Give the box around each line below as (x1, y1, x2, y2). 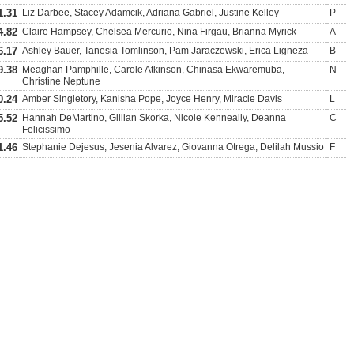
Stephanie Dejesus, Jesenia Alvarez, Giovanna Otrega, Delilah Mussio (22, 141, 324, 153)
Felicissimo (22, 124, 70, 135)
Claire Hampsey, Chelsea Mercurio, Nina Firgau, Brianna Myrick (22, 26, 296, 37)
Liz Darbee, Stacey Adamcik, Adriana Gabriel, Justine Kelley (22, 7, 279, 18)
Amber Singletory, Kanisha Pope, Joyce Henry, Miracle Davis (22, 93, 282, 104)
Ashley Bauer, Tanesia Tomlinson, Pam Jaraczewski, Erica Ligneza (22, 45, 308, 56)
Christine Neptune (22, 76, 100, 87)
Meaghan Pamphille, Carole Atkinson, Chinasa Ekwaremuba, (22, 64, 284, 75)
